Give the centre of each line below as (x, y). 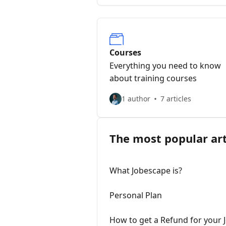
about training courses (153, 78)
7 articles (176, 99)
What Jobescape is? (146, 171)
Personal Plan (136, 195)
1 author (136, 99)
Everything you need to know (165, 66)
